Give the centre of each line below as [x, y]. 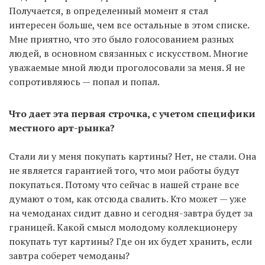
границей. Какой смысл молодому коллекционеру [123, 227]
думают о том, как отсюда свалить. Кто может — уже [127, 198]
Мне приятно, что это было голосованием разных [121, 39]
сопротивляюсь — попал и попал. [84, 81]
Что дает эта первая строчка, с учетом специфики [132, 113]
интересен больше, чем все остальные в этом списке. [129, 25]
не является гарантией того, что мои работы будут [124, 170]
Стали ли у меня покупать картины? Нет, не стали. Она [132, 156]
